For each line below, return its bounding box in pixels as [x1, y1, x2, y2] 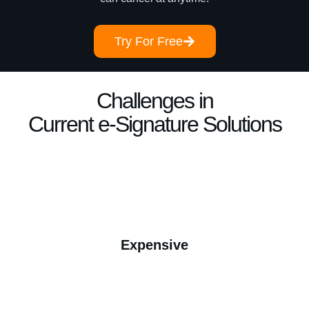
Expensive [121, 237, 188, 252]
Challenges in [96, 88, 213, 113]
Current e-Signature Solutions [28, 112, 281, 137]
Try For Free [114, 34, 183, 48]
